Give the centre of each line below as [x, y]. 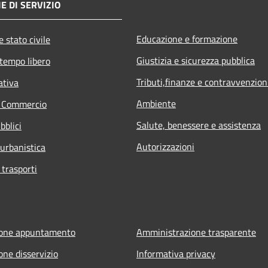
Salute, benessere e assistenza [199, 125]
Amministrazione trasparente [196, 232]
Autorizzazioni [165, 146]
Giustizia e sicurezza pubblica [196, 60]
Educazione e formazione [187, 39]
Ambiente [156, 103]
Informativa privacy [176, 253]
